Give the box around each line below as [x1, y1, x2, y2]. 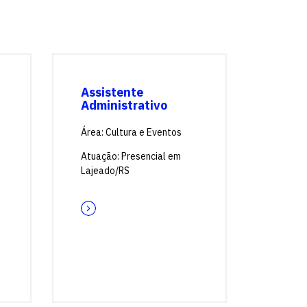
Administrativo [81, 97, 167, 113]
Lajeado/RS [81, 164, 130, 177]
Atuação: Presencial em [81, 150, 181, 162]
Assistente [81, 84, 143, 100]
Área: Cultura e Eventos [81, 126, 182, 138]
